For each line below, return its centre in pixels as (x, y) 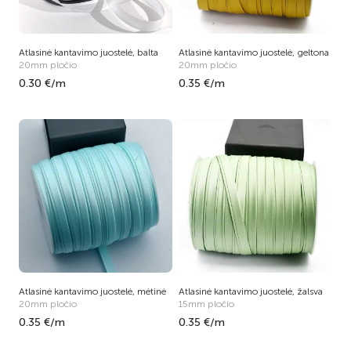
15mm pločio (206, 304)
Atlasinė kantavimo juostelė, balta (89, 52)
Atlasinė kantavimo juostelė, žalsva (251, 291)
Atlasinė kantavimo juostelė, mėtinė (92, 291)
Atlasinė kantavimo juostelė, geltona (254, 52)
